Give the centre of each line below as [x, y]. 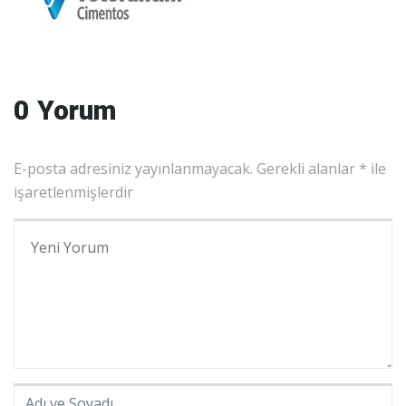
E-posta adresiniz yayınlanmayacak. [133, 169]
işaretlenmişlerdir [73, 193]
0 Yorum [65, 110]
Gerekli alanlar [308, 169]
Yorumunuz [53, 230]
